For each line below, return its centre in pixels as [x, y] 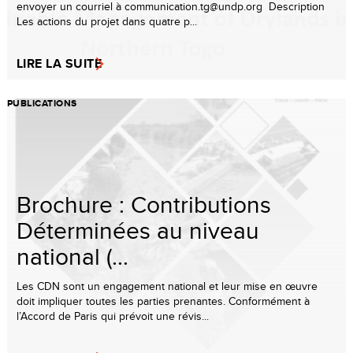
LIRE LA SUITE [59, 63]
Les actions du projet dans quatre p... [107, 21]
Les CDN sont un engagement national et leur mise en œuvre [167, 286]
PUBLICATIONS [42, 103]
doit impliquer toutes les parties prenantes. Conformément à [163, 301]
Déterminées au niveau [138, 230]
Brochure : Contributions [144, 204]
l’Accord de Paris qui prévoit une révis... [113, 316]
